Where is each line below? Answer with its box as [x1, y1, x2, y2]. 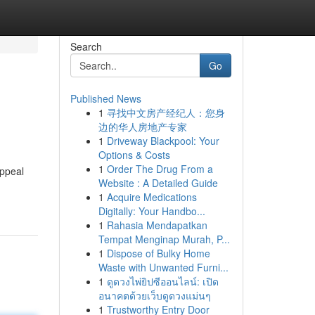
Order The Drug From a [106, 162, 213, 176]
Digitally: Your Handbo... [98, 204, 205, 218]
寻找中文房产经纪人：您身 [106, 105, 225, 120]
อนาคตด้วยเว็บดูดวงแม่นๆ [98, 288, 211, 302]
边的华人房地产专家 [98, 120, 187, 134]
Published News [70, 91, 141, 105]
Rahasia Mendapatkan [106, 218, 207, 232]
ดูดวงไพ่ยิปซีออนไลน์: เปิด [106, 274, 219, 288]
